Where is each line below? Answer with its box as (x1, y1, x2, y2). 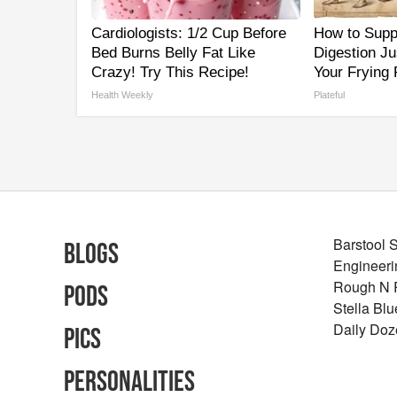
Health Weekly (91, 90, 153, 101)
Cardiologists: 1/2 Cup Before (91, 25, 286, 43)
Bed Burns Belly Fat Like (91, 44, 255, 62)
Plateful (314, 90, 345, 101)
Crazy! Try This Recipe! (91, 64, 249, 82)
